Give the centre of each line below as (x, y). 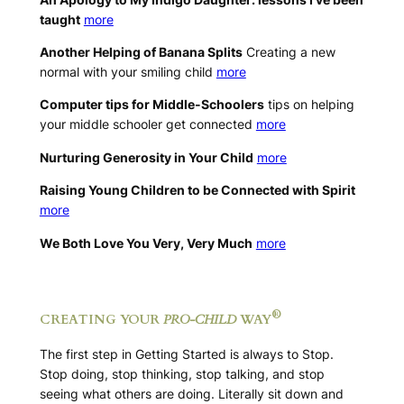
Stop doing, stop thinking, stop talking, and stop (182, 374)
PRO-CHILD (199, 320)
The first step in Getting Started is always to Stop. (186, 354)
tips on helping (309, 105)
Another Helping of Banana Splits (141, 52)
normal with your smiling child (128, 72)
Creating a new (289, 52)
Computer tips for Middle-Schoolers (151, 105)
